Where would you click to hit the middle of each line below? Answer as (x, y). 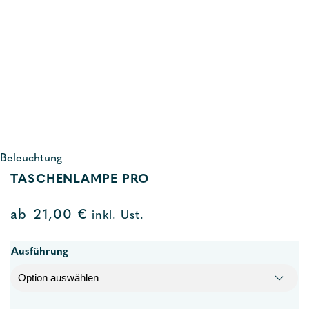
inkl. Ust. (116, 216)
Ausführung (40, 252)
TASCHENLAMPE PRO (80, 180)
